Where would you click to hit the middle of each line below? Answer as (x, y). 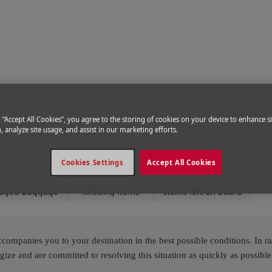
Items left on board (203, 192)
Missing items (111, 192)
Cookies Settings (93, 163)
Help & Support (50, 56)
